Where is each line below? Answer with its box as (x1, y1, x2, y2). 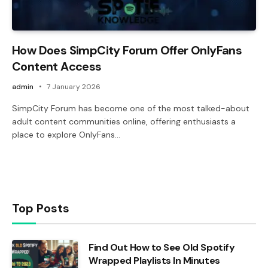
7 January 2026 (47, 81, 100, 92)
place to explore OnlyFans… (12, 129, 120, 140)
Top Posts (12, 200, 69, 216)
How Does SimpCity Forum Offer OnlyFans (12, 42, 242, 58)
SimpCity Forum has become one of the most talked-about (12, 102, 249, 114)
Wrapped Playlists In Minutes (89, 254, 220, 267)
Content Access (12, 58, 102, 74)
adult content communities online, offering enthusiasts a (12, 115, 236, 127)
